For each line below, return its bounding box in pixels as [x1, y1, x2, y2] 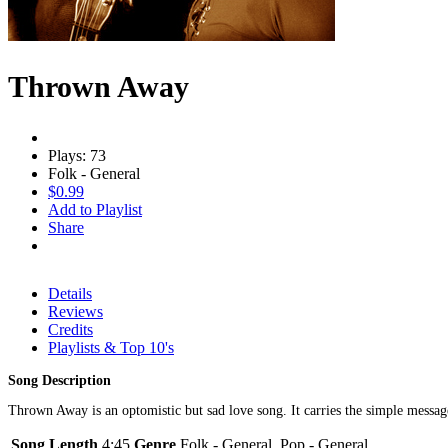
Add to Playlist [48, 200, 142, 218]
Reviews [48, 302, 103, 320]
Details [48, 284, 92, 302]
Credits [48, 320, 93, 338]
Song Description [8, 372, 111, 388]
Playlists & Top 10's [48, 338, 174, 356]
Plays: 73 [48, 146, 106, 164]
